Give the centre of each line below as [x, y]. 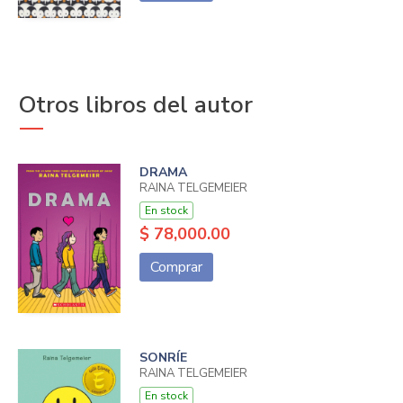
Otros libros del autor [135, 104]
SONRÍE [163, 357]
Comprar [176, 267]
